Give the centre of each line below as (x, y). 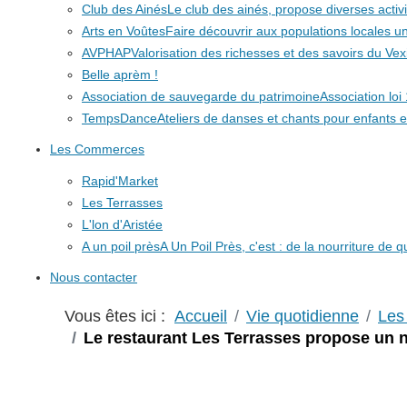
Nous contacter (94, 278)
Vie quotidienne (303, 316)
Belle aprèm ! (120, 74)
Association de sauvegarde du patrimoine (201, 96)
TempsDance (119, 118)
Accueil (201, 316)
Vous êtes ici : (119, 316)
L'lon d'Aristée (122, 224)
